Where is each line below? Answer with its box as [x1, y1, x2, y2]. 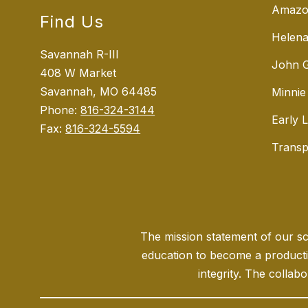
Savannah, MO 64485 [40, 85, 157, 99]
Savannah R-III [40, 47, 120, 62]
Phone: [40, 103, 81, 118]
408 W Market [40, 66, 117, 80]
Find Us [40, 12, 104, 32]
